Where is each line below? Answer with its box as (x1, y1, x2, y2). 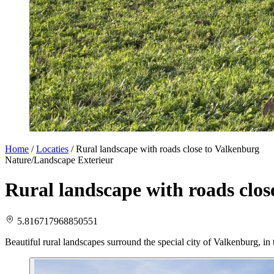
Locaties (36, 144, 68, 154)
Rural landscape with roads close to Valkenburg (76, 144, 259, 154)
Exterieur (78, 155, 113, 165)
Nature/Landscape (5, 155, 75, 165)
